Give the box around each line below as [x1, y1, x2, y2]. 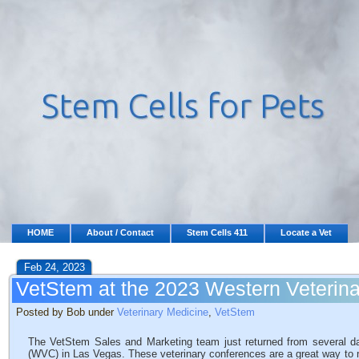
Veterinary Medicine [117, 306, 208, 318]
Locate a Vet [280, 228, 332, 237]
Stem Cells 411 [187, 228, 248, 237]
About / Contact [87, 228, 154, 237]
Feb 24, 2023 [24, 261, 85, 273]
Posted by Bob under [16, 306, 117, 318]
